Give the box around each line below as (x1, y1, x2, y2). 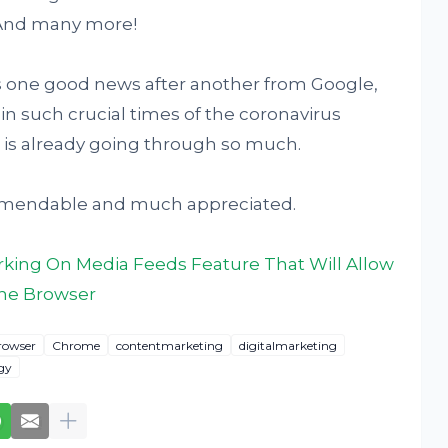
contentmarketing (115, 337, 223, 353)
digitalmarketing (238, 337, 337, 353)
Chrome (51, 337, 100, 353)
